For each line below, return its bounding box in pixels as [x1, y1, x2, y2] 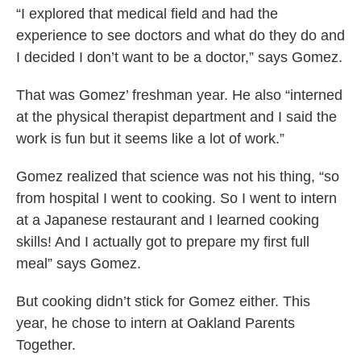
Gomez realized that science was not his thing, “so [16, 168, 339, 185]
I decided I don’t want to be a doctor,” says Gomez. [16, 49, 342, 66]
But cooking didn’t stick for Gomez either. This [16, 293, 310, 310]
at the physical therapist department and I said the [16, 109, 337, 126]
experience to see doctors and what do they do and [16, 27, 345, 44]
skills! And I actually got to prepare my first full [16, 234, 309, 251]
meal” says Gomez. [16, 255, 141, 272]
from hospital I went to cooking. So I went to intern [16, 190, 337, 207]
